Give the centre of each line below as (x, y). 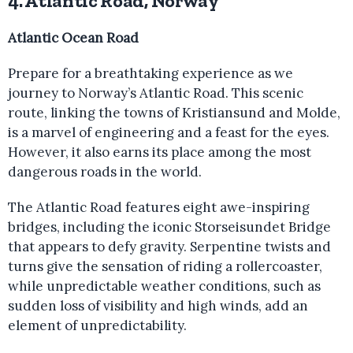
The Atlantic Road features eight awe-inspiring (159, 207)
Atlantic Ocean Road (73, 38)
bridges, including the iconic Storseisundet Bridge (169, 227)
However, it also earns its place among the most (160, 152)
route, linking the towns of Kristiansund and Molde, (174, 113)
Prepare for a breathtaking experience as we (150, 73)
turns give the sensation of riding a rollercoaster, (165, 266)
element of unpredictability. (97, 325)
